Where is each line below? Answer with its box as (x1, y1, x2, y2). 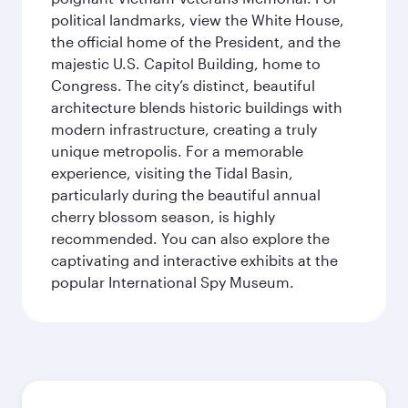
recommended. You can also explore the (51, 229, 330, 247)
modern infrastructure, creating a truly (51, 120, 317, 138)
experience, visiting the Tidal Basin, (51, 164, 293, 181)
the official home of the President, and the (51, 33, 341, 50)
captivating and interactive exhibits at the (51, 251, 338, 269)
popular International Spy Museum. (51, 273, 294, 291)
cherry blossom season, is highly (51, 208, 275, 225)
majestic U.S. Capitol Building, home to (51, 55, 321, 72)
